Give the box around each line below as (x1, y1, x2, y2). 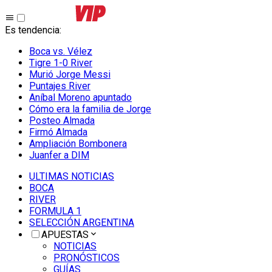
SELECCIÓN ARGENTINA (29, 217, 134, 228)
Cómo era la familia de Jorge (29, 103, 151, 115)
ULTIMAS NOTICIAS (29, 171, 114, 182)
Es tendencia (5, 24, 59, 36)
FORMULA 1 (29, 205, 81, 217)
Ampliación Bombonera (29, 138, 127, 149)
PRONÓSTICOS (53, 252, 120, 263)
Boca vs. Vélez (29, 46, 92, 57)
